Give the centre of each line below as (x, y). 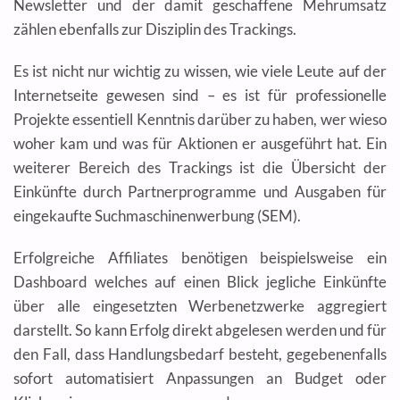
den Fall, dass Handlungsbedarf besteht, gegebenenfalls (200, 354)
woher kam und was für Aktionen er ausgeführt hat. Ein (200, 144)
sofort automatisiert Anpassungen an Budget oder (200, 379)
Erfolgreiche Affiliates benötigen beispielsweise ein (200, 258)
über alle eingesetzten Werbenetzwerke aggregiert (200, 306)
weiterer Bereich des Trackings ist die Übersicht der (200, 168)
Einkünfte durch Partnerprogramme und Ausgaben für (200, 192)
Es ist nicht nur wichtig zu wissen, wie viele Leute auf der (200, 71)
